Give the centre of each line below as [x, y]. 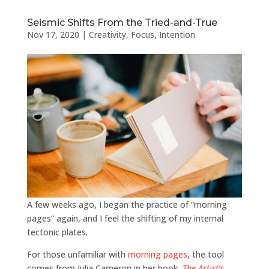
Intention [177, 34]
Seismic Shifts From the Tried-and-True [122, 22]
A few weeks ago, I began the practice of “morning [127, 204]
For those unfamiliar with [77, 254]
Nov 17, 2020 [53, 34]
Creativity [107, 34]
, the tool [205, 254]
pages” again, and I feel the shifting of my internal [125, 218]
